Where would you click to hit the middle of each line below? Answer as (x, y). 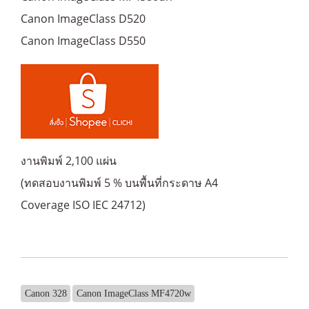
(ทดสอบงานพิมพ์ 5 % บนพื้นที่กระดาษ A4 (119, 182)
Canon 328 (46, 293)
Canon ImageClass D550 (83, 40)
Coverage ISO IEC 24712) (83, 205)
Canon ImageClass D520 (83, 18)
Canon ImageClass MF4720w (133, 293)
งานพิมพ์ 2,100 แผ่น (69, 160)
